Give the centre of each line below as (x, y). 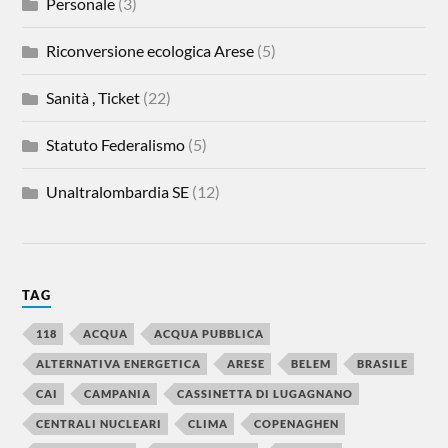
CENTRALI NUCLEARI (99, 423)
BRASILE (383, 363)
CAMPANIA (118, 393)
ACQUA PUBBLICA (209, 333)
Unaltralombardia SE (118, 191)
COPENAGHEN (297, 423)
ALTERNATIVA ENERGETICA (119, 363)
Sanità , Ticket (93, 97)
